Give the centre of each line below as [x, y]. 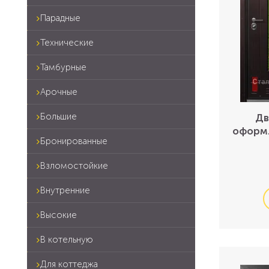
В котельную [67, 240]
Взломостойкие [74, 166]
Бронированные [74, 141]
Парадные [60, 18]
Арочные [59, 92]
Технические [67, 43]
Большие [59, 116]
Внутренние [65, 190]
